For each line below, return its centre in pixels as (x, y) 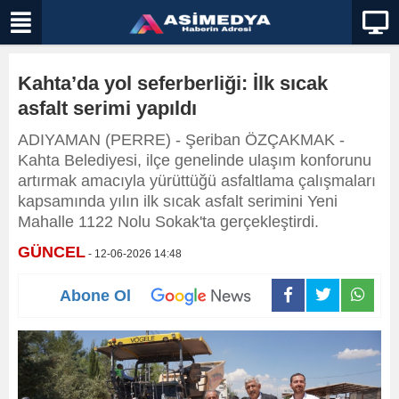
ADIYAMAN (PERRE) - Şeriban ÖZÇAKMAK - (181, 140)
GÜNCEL (52, 252)
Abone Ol (95, 295)
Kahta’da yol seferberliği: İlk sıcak (173, 83)
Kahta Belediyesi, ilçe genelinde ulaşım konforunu (195, 160)
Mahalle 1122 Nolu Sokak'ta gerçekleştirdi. (168, 222)
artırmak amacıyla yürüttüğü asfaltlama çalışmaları (197, 181)
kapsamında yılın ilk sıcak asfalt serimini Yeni (178, 201)
